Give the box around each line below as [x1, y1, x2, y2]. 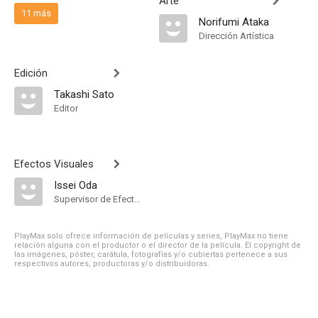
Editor [54, 103, 78, 114]
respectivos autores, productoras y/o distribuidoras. [14, 259, 209, 268]
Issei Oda [54, 179, 97, 192]
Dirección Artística [199, 31, 274, 41]
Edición [14, 67, 48, 79]
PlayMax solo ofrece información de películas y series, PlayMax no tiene [14, 231, 288, 241]
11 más [21, 8, 51, 18]
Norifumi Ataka [199, 16, 269, 28]
